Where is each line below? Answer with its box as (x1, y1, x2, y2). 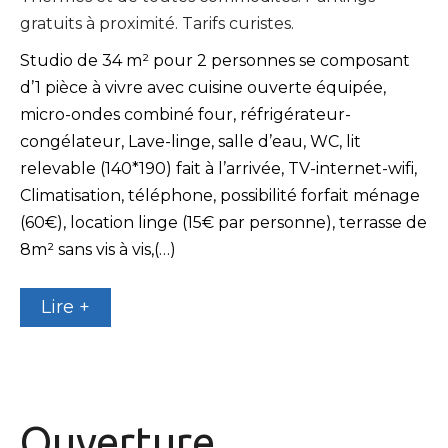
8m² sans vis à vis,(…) (20, 239, 176, 259)
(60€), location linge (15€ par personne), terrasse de (20, 212, 427, 232)
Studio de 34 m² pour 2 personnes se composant (20, 50, 410, 70)
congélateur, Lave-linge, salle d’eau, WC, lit (20, 131, 361, 151)
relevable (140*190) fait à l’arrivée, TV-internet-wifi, (20, 158, 417, 178)
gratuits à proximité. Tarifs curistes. (20, 13, 294, 33)
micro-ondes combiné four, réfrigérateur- (20, 104, 351, 124)
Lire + (41, 295, 90, 318)
